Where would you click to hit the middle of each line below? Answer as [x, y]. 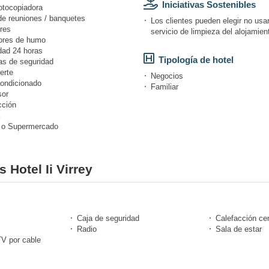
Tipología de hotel [196, 59]
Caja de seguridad [108, 218]
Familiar [165, 86]
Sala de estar [239, 229]
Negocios [167, 76]
